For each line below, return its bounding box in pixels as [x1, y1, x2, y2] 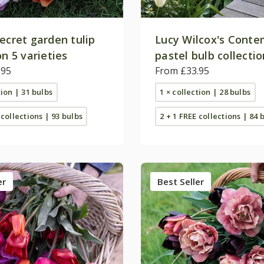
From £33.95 [155, 64, 209, 77]
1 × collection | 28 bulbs [160, 86, 251, 97]
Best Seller [157, 175, 204, 187]
